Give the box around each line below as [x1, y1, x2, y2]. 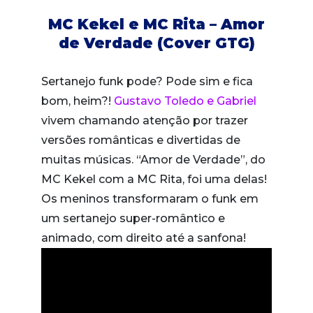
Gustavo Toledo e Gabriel [114, 94, 256, 108]
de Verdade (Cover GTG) [58, 34, 255, 52]
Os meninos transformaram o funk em [41, 191, 259, 205]
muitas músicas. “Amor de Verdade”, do [41, 152, 265, 166]
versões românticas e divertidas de [41, 133, 240, 147]
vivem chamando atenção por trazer [41, 113, 248, 127]
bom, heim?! [41, 94, 114, 108]
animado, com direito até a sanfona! [41, 231, 246, 245]
